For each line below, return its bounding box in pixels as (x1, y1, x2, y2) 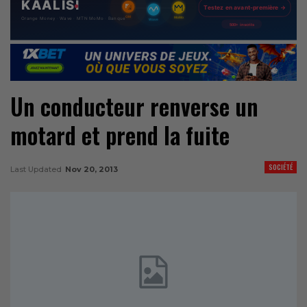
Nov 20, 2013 (65, 164, 118, 174)
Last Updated (10, 164, 64, 174)
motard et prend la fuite (10, 118, 230, 152)
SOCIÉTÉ (269, 161, 293, 172)
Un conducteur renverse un (10, 89, 258, 123)
